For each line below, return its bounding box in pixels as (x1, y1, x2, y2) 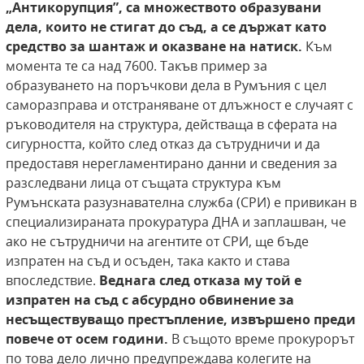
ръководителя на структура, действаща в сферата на (6, 115, 337, 134)
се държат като (222, 18, 327, 37)
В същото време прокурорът (171, 330, 354, 349)
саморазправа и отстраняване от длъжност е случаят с (6, 96, 353, 115)
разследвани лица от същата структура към (6, 174, 281, 193)
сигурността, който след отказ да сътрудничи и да (6, 135, 320, 154)
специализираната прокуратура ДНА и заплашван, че (6, 213, 346, 232)
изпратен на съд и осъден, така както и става (6, 252, 290, 271)
